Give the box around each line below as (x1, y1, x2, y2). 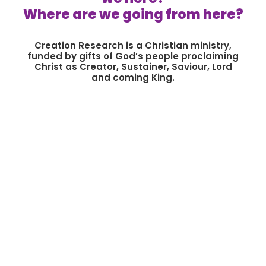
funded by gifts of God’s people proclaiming (27, 49, 239, 62)
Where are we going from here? (23, 4, 243, 24)
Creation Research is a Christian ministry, (34, 39, 232, 52)
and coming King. (91, 71, 175, 84)
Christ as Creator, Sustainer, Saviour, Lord (34, 60, 232, 73)
